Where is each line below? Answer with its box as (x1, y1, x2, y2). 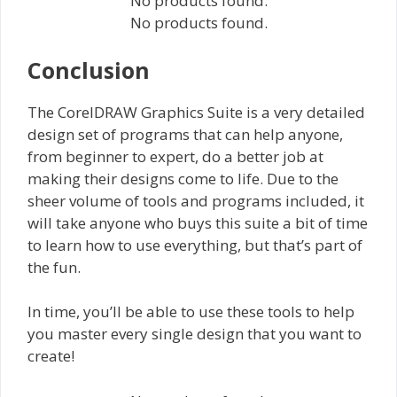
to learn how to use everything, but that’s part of (27, 234, 362, 255)
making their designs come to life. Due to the (27, 167, 339, 189)
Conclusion (27, 54, 150, 85)
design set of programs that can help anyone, (27, 123, 343, 144)
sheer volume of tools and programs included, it (27, 190, 364, 211)
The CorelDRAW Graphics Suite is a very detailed (27, 101, 365, 122)
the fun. (27, 256, 81, 277)
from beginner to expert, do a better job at (27, 145, 323, 167)
